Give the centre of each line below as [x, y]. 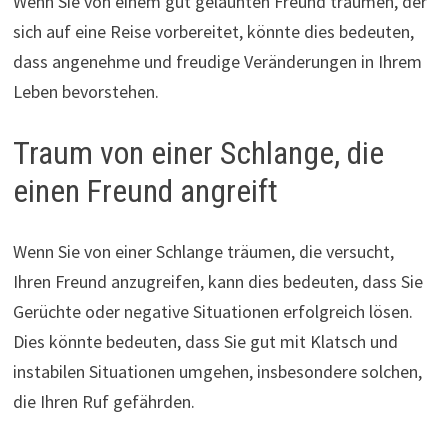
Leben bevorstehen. [85, 92]
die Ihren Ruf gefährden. [103, 401]
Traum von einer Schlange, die [198, 153]
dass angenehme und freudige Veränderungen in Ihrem [217, 62]
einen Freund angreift [145, 191]
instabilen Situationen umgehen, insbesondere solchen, [217, 371]
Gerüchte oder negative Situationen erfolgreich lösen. [212, 311]
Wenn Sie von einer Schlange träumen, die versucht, [203, 251]
